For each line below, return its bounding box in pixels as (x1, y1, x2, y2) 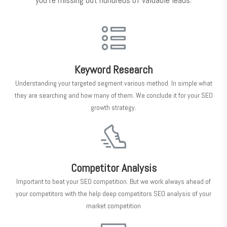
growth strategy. (91, 103, 136, 112)
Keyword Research (74, 62, 153, 77)
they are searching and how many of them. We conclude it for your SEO (14, 91, 213, 100)
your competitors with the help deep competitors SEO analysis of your (16, 189, 211, 199)
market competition (86, 201, 141, 211)
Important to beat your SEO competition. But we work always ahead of (16, 177, 211, 186)
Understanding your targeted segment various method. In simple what (15, 79, 212, 88)
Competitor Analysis (70, 161, 157, 175)
